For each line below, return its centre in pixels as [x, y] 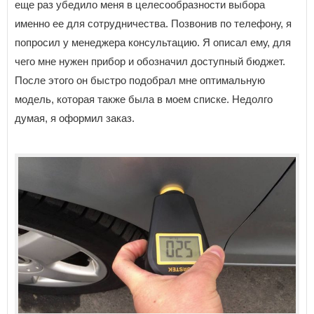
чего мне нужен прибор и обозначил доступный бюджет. [150, 62]
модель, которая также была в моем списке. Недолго [144, 100]
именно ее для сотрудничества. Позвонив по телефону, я [153, 24]
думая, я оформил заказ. [75, 118]
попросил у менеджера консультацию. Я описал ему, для [153, 43]
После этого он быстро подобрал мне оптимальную [140, 81]
